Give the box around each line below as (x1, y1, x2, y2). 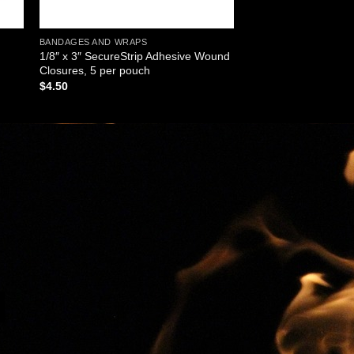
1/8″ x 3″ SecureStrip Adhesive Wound (39, 49, 230, 62)
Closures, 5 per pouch (39, 63, 150, 77)
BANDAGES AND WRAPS (39, 37, 148, 47)
